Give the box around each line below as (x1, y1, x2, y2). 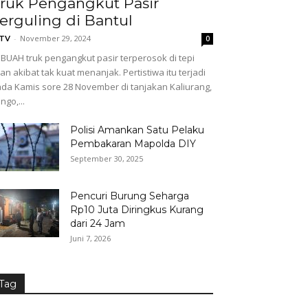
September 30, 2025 (70, 153, 143, 164)
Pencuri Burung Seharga (70, 190, 189, 203)
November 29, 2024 (20, 33, 91, 44)
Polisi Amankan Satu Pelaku (70, 124, 204, 137)
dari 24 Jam (70, 217, 125, 230)
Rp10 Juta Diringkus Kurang (70, 203, 203, 217)
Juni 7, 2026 (70, 233, 111, 244)
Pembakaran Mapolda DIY (70, 137, 196, 151)
